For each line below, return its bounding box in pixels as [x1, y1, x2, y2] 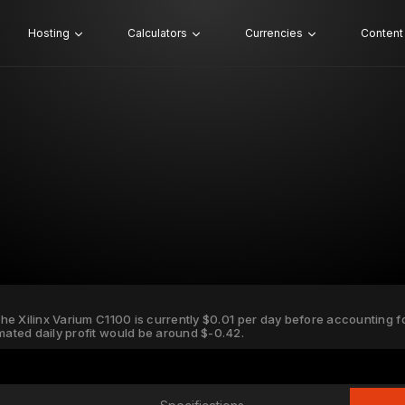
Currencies [244, 26, 303, 40]
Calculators [127, 26, 187, 40]
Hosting [27, 26, 70, 40]
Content [360, 26, 403, 40]
